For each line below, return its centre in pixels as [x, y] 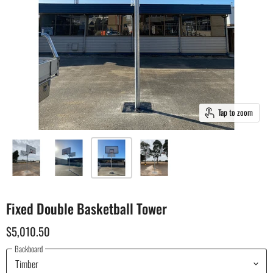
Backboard [29, 248]
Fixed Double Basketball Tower [87, 208]
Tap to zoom [235, 112]
